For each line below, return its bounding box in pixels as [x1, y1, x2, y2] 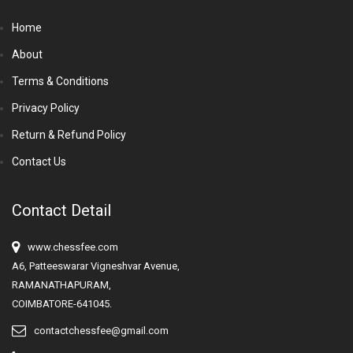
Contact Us [12, 155, 66, 169]
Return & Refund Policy [12, 128, 126, 142]
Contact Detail [12, 201, 111, 221]
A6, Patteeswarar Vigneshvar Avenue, [12, 260, 180, 273]
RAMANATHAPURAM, [12, 279, 111, 292]
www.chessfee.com [28, 241, 118, 254]
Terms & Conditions [12, 75, 109, 88]
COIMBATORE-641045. [12, 298, 112, 310]
